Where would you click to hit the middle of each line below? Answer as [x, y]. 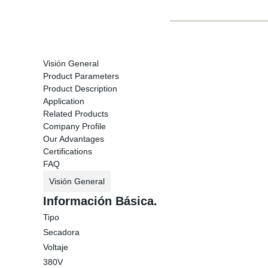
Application [64, 101]
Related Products [76, 114]
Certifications [68, 151]
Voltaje [56, 247]
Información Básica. [100, 201]
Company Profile [74, 126]
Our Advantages [74, 139]
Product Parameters [81, 76]
